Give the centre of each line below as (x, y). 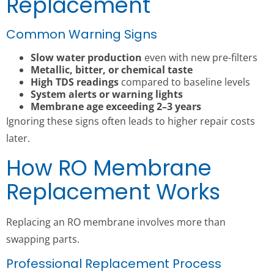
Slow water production (86, 58)
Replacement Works (113, 191)
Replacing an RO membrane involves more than (116, 222)
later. (18, 139)
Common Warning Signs (82, 35)
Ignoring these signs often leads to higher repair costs (131, 121)
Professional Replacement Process (114, 264)
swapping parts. (43, 239)
